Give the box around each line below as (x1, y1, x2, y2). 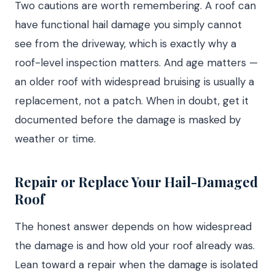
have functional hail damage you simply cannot (15, 18, 242, 31)
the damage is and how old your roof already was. (15, 239, 255, 252)
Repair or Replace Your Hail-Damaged (15, 172, 258, 191)
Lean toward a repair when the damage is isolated (15, 258, 258, 271)
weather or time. (15, 132, 96, 145)
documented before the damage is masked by (15, 113, 241, 126)
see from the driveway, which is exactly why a (15, 37, 236, 50)
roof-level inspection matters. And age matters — (15, 56, 258, 69)
